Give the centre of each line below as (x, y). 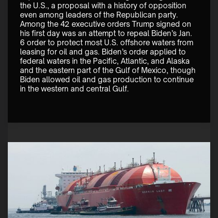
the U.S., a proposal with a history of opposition (104, 6)
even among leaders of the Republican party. (100, 15)
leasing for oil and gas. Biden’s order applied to (104, 52)
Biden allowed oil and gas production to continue (108, 80)
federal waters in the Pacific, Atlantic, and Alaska (106, 61)
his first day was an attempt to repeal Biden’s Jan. (107, 34)
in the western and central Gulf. (75, 89)
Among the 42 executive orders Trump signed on (107, 24)
